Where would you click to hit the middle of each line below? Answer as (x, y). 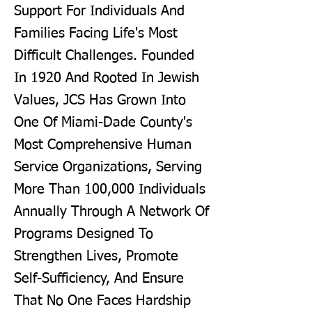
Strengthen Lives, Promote (96, 256)
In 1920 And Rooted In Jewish (107, 78)
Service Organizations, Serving (108, 167)
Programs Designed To (84, 234)
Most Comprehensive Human (103, 145)
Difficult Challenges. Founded (104, 56)
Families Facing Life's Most (96, 33)
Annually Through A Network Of (111, 212)
